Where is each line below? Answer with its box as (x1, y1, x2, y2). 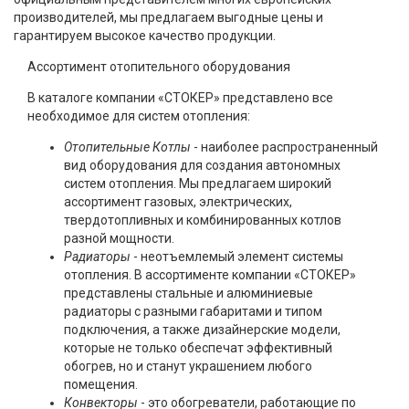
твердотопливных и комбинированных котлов (64, 212, 341, 227)
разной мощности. (64, 230, 174, 246)
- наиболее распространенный (191, 139, 378, 154)
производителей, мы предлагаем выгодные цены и (14, 9, 323, 25)
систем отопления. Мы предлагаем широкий (64, 175, 331, 191)
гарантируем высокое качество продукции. (14, 27, 276, 43)
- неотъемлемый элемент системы (131, 248, 343, 264)
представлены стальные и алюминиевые (64, 285, 313, 300)
